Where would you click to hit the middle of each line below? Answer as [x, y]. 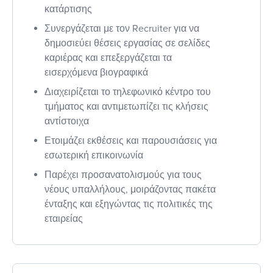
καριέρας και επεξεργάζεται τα [108, 58]
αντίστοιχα [67, 121]
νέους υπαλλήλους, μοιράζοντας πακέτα [130, 189]
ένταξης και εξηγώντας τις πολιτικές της [129, 204]
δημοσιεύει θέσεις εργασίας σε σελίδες [127, 43]
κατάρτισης [68, 9]
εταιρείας [64, 218]
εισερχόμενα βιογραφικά [96, 72]
